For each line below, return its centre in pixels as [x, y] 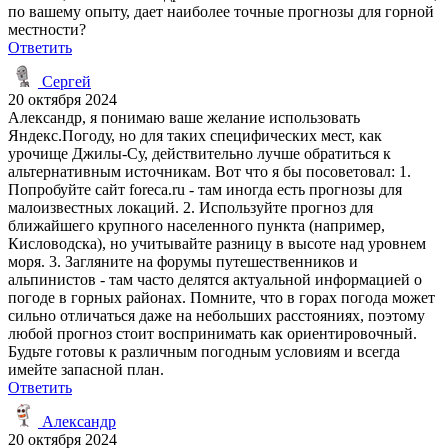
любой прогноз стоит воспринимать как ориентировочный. [212, 333]
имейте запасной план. [86, 369]
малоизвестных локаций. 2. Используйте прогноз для [190, 207]
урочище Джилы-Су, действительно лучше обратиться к [199, 153]
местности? [47, 29]
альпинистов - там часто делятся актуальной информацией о [215, 279]
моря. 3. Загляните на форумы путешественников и [183, 261]
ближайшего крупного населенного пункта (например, [196, 225]
